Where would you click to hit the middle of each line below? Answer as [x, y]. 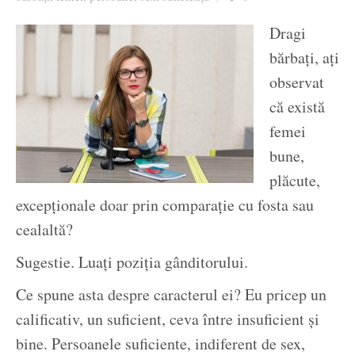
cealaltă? [44, 230]
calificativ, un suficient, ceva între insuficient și [168, 319]
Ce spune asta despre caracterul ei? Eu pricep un [171, 295]
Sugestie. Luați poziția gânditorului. [132, 262]
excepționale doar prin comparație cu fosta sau [165, 205]
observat [297, 82]
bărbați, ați [304, 58]
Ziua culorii [209, 19]
